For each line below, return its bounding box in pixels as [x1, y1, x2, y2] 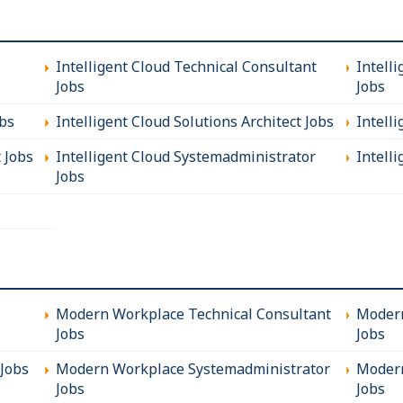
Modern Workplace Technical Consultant [55, 303, 331, 324]
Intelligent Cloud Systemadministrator [55, 146, 316, 166]
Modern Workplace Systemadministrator [55, 358, 330, 379]
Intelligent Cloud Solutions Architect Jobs [55, 111, 334, 131]
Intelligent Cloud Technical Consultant [55, 56, 317, 76]
